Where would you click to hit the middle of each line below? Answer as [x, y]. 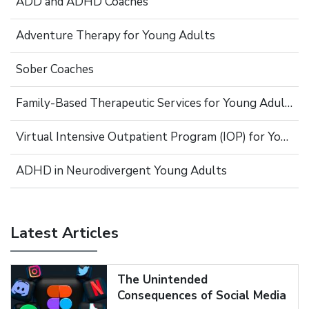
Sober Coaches [55, 69]
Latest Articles [64, 233]
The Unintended [162, 279]
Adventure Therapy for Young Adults [116, 36]
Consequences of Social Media [201, 295]
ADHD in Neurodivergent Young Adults [121, 171]
